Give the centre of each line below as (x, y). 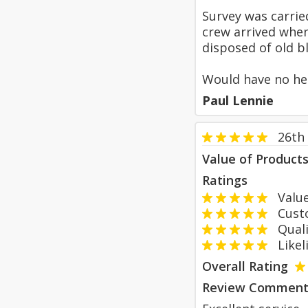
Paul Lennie (238, 100)
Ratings (225, 180)
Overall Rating (245, 266)
